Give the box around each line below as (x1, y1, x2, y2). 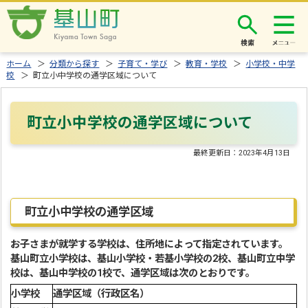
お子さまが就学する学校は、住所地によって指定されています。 (10, 239, 289, 250)
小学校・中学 (245, 59, 296, 69)
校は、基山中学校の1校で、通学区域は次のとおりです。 (10, 267, 258, 279)
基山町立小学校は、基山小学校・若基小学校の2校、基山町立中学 (10, 253, 296, 265)
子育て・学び (118, 59, 168, 69)
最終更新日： (193, 148, 239, 157)
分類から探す (49, 59, 100, 69)
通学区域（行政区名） (53, 288, 150, 300)
